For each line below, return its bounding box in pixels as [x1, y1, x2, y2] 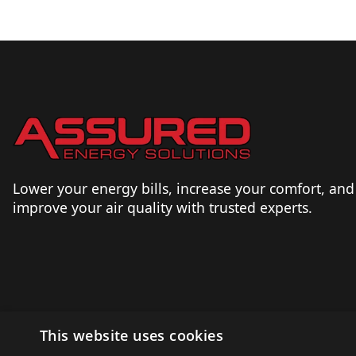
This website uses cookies [40, 326, 223, 345]
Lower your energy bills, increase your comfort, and [13, 179, 354, 199]
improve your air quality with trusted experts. [13, 198, 312, 218]
